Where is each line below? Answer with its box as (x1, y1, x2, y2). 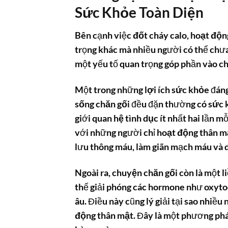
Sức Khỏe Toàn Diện (75, 3, 204, 21)
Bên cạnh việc (75, 30, 133, 41)
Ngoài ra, (75, 167, 112, 178)
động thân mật (75, 210, 133, 221)
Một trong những (75, 84, 145, 95)
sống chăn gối (75, 98, 130, 109)
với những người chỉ (75, 127, 157, 138)
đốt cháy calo (133, 30, 187, 41)
